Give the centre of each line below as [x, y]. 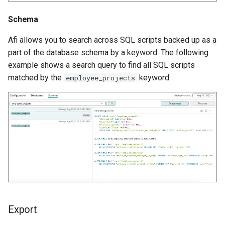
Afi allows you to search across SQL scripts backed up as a [112, 40]
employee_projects [100, 78]
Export [23, 209]
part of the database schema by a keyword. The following [108, 53]
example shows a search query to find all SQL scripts [101, 65]
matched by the [36, 78]
